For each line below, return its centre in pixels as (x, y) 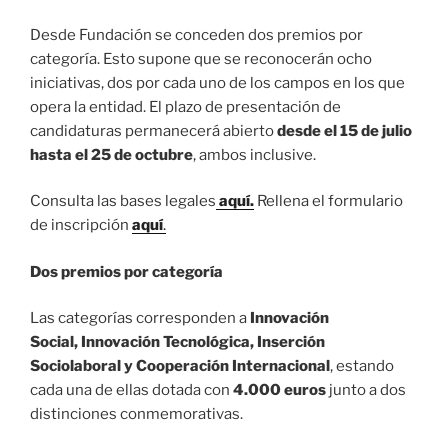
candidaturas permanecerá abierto (153, 130)
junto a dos (366, 390)
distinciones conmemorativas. (136, 414)
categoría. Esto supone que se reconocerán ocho (201, 58)
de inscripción (81, 225)
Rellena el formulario (328, 201)
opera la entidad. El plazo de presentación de (185, 106)
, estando (362, 366)
